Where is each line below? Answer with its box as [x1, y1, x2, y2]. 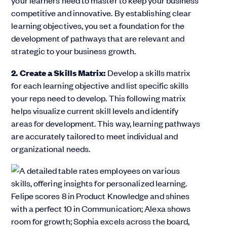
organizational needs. [11, 143, 91, 155]
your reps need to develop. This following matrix [11, 92, 186, 104]
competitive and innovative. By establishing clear [11, 7, 192, 19]
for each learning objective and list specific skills [11, 80, 189, 91]
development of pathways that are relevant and [11, 32, 185, 44]
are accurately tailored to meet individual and [11, 130, 178, 142]
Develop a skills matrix [105, 67, 191, 79]
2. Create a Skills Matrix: [11, 67, 106, 79]
